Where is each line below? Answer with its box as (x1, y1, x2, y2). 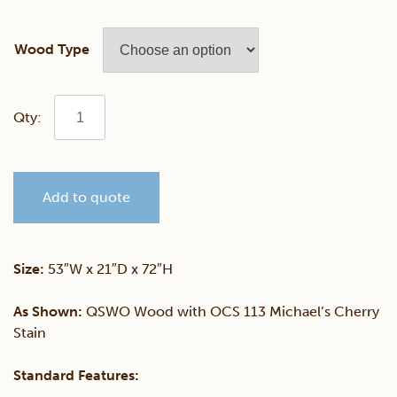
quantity (53, 334, 108, 352)
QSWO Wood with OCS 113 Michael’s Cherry (82, 303, 379, 321)
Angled (53, 108, 99, 126)
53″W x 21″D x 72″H (44, 261, 173, 278)
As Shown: (13, 303, 82, 321)
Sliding (53, 198, 97, 216)
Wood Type (14, 41, 90, 58)
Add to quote (43, 189, 130, 206)
